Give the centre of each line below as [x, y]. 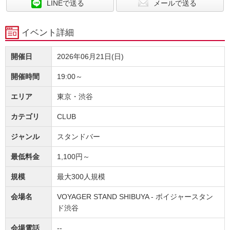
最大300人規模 [81, 177]
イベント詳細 [48, 33]
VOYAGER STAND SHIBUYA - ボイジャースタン [135, 197]
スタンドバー [79, 137]
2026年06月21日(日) [90, 57]
